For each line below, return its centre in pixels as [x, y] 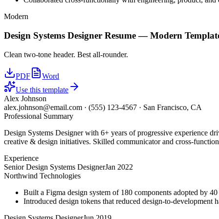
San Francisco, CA [173, 107]
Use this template [42, 89]
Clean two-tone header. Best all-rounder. [66, 54]
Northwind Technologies [42, 175]
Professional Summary [39, 116]
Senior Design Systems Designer [55, 167]
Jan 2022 [119, 167]
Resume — [126, 35]
